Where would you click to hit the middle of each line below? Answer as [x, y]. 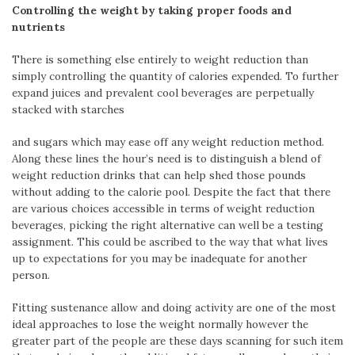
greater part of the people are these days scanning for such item [177, 341]
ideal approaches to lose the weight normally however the [160, 324]
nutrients [38, 27]
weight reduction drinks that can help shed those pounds [159, 175]
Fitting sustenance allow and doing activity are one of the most [174, 308]
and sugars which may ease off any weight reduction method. [168, 142]
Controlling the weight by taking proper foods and [152, 10]
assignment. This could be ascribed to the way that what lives [170, 242]
